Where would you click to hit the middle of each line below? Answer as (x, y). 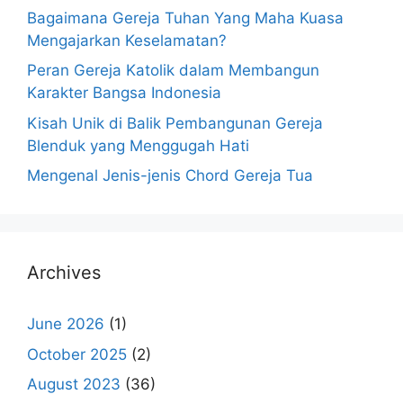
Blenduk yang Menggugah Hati (138, 145)
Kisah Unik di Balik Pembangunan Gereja (175, 123)
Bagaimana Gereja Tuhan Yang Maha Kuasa (185, 18)
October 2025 (77, 354)
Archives (64, 273)
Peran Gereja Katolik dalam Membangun (173, 70)
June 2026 (66, 324)
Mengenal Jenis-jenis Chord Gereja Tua (170, 175)
